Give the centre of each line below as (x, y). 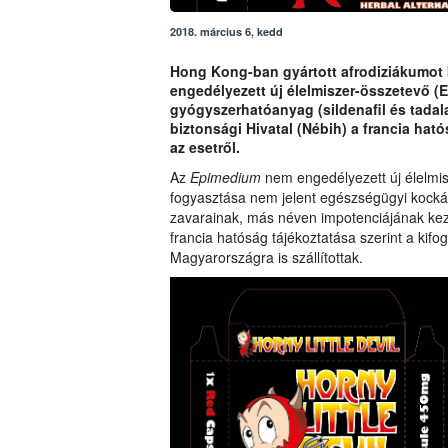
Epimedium (225, 177)
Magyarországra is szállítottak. (266, 257)
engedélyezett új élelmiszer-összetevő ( (304, 90)
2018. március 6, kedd (226, 32)
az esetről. (204, 147)
